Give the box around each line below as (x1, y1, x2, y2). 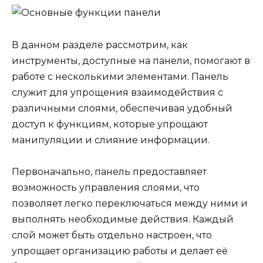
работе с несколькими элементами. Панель (12, 70, 228, 82)
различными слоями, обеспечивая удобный (12, 102, 232, 114)
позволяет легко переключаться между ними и (12, 197, 248, 209)
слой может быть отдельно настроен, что (12, 229, 212, 241)
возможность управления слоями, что (12, 181, 200, 193)
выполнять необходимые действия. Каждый (12, 213, 234, 225)
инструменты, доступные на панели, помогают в (12, 55, 250, 66)
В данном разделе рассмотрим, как (12, 39, 188, 50)
